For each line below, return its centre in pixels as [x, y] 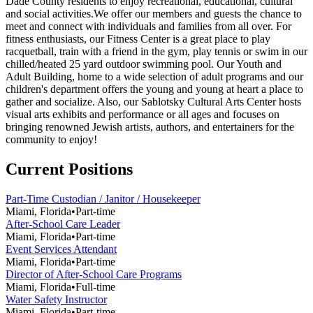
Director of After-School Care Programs [94, 274]
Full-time [95, 286]
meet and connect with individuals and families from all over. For [148, 26]
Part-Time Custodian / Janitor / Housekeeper [103, 198]
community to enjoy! [51, 139]
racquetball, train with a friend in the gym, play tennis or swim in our [156, 51]
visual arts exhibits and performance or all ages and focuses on [143, 114]
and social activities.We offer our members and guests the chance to [154, 13]
